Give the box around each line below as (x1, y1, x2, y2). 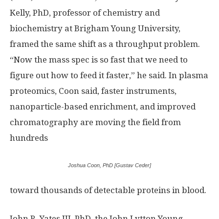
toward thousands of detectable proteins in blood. (10, 185, 206, 196)
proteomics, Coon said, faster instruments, (10, 86, 176, 96)
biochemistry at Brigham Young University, (10, 23, 180, 34)
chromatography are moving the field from (10, 117, 181, 128)
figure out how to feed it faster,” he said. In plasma (10, 70, 208, 81)
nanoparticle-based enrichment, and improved (10, 102, 196, 112)
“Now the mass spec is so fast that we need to (10, 55, 188, 65)
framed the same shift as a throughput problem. (10, 39, 200, 49)
